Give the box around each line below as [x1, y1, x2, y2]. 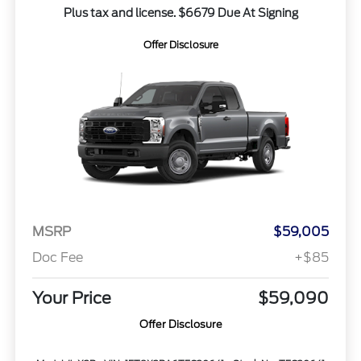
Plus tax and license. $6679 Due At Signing [63, 6, 298, 19]
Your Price [31, 288, 111, 309]
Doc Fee [31, 250, 83, 266]
